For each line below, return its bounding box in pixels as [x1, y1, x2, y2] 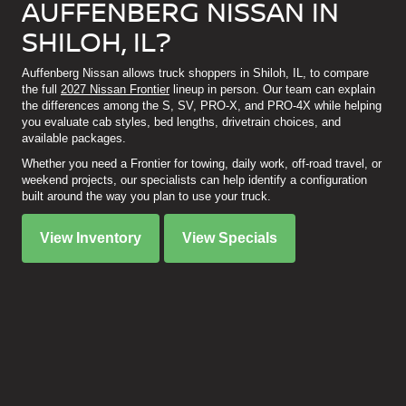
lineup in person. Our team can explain [169, 82, 375, 97]
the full [22, 82, 61, 97]
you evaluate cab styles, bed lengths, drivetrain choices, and [22, 115, 341, 130]
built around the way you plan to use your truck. [22, 189, 271, 204]
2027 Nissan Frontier [61, 82, 169, 97]
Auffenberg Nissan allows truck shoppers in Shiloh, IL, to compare [22, 66, 369, 81]
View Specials [182, 230, 277, 246]
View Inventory [40, 230, 141, 246]
